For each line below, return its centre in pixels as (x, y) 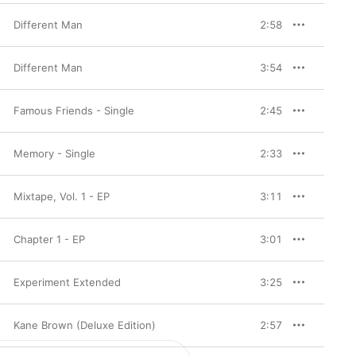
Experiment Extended (67, 282)
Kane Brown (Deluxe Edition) (85, 325)
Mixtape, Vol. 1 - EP (62, 196)
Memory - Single (54, 153)
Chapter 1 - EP (49, 239)
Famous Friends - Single (74, 110)
